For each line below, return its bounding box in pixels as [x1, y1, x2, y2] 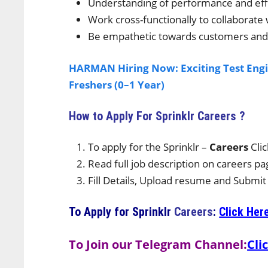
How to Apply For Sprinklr [69, 109, 198, 123]
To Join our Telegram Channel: [69, 236, 248, 252]
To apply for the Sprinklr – [88, 140, 210, 154]
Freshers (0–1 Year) [69, 78, 165, 92]
